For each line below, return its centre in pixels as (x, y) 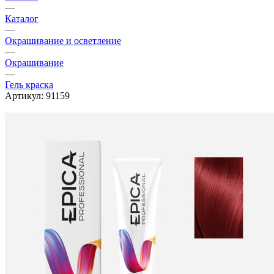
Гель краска (29, 84)
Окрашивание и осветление (63, 40)
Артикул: (24, 95)
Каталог (22, 18)
